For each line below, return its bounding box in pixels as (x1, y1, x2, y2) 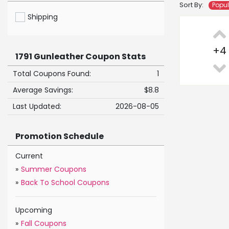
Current (15, 151, 43, 162)
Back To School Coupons (21, 177, 109, 188)
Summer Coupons (21, 164, 86, 175)
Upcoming (15, 205, 52, 216)
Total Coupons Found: (13, 68, 91, 79)
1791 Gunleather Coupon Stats (15, 51, 146, 63)
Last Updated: (13, 101, 61, 112)
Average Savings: (13, 85, 73, 96)
